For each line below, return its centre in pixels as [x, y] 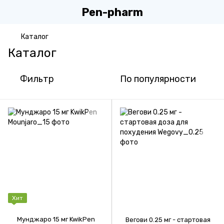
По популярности [158, 79]
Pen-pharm [112, 12]
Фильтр [37, 79]
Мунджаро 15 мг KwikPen [56, 219]
